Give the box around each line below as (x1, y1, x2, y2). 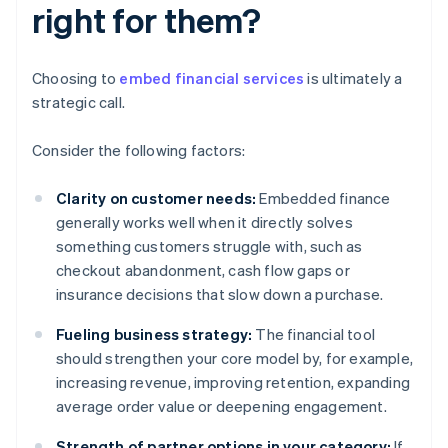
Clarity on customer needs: (56, 188, 257, 209)
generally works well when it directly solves (56, 212, 353, 233)
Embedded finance (256, 188, 391, 209)
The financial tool (252, 324, 376, 345)
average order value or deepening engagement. (56, 396, 387, 417)
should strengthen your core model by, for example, (56, 348, 414, 369)
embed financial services (119, 68, 305, 89)
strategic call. (32, 92, 125, 113)
